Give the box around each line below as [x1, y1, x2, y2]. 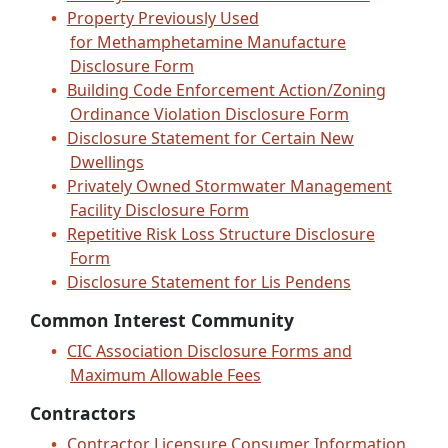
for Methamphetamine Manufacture [70, 30, 346, 53]
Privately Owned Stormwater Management [66, 174, 392, 197]
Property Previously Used [66, 6, 259, 29]
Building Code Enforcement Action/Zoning [66, 78, 386, 101]
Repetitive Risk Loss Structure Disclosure [66, 222, 375, 245]
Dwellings [70, 150, 144, 173]
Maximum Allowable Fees [70, 363, 261, 386]
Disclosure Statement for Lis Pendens [66, 270, 351, 293]
